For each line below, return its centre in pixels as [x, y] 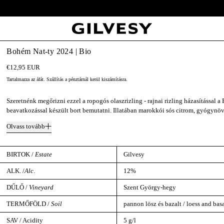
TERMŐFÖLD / [29, 204]
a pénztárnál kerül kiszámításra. [96, 79]
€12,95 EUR [23, 67]
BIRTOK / [21, 154]
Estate [44, 154]
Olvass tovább [26, 126]
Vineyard [41, 187]
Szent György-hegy [150, 187]
